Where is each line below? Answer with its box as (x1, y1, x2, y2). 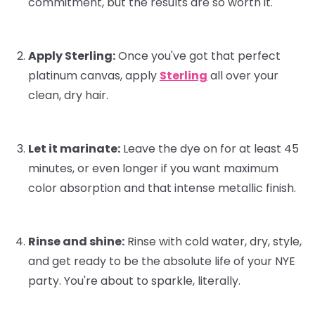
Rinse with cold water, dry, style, (124, 233, 302, 250)
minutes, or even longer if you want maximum (28, 160, 278, 176)
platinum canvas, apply (28, 67, 160, 84)
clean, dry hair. (28, 86, 108, 103)
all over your (207, 67, 278, 84)
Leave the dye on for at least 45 (120, 140, 299, 157)
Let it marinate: (28, 140, 120, 157)
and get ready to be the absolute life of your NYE (28, 252, 295, 269)
